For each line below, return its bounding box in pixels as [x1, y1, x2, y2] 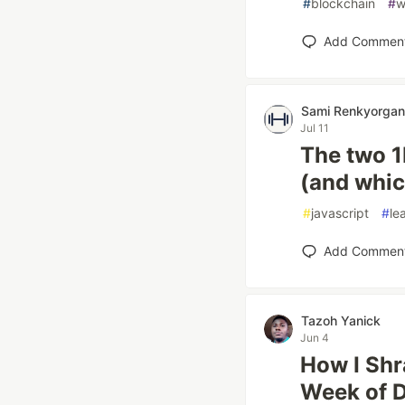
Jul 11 [300, 121, 329, 135]
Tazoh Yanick [301, 313, 381, 328]
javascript [311, 205, 369, 221]
